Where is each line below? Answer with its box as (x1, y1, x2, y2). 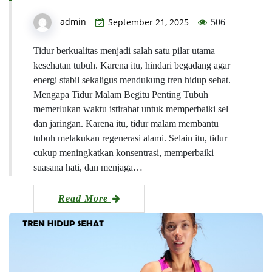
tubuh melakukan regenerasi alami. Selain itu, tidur (33, 133, 227, 144)
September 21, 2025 (108, 16, 189, 29)
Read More (58, 193, 111, 204)
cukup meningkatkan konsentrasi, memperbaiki (33, 148, 214, 158)
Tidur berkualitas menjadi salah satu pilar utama (33, 46, 215, 56)
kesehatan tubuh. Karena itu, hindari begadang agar (33, 60, 230, 71)
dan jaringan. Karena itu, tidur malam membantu (33, 118, 219, 129)
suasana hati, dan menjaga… (33, 162, 143, 173)
